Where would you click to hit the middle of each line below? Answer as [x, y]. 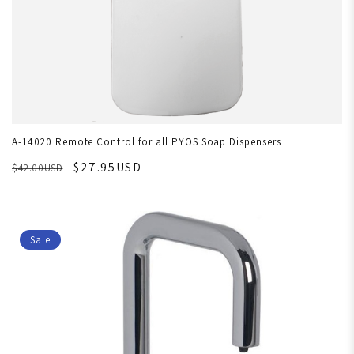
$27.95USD [108, 168]
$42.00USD [38, 168]
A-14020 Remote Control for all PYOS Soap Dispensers [147, 142]
